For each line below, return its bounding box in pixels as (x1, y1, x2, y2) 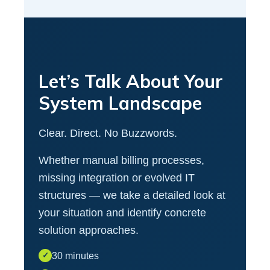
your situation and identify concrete (39, 206, 206, 219)
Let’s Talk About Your (39, 69, 223, 93)
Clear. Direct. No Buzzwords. (39, 127, 177, 139)
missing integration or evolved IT (39, 171, 195, 184)
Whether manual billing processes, (39, 154, 204, 166)
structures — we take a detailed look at (39, 189, 225, 201)
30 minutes (52, 250, 99, 261)
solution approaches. (39, 224, 139, 236)
